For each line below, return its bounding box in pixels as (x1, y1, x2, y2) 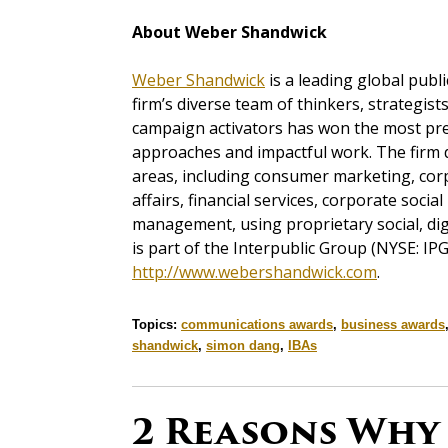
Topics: (132, 317, 181, 333)
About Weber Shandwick (132, 21, 327, 44)
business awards (341, 317, 445, 333)
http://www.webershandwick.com (132, 261, 377, 284)
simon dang (206, 338, 280, 354)
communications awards (181, 317, 333, 333)
